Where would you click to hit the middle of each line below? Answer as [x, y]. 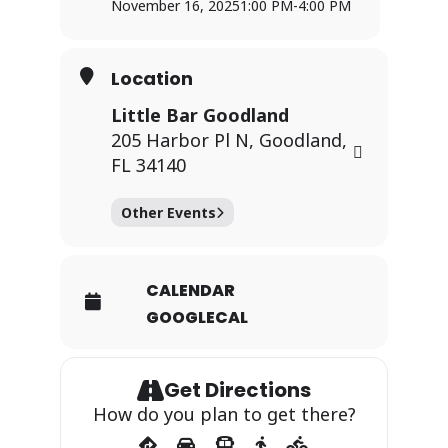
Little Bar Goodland [200, 114]
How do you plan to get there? [224, 413]
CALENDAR [190, 290]
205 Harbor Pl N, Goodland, [229, 139]
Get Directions [237, 389]
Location [152, 78]
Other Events [168, 212]
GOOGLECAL [197, 317]
